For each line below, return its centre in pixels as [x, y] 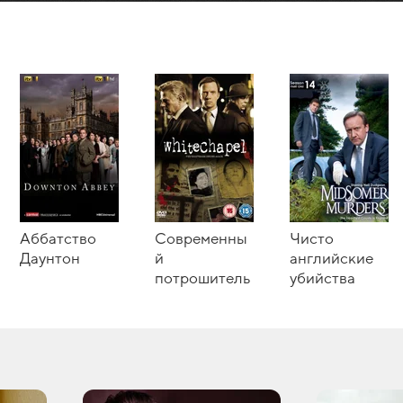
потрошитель [202, 278]
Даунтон [50, 259]
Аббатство [58, 239]
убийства [322, 278]
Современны [201, 239]
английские [331, 259]
